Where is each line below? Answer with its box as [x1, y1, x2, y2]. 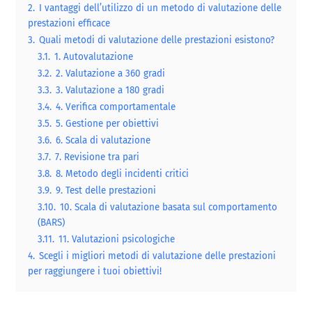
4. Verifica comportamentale [56, 100, 176, 113]
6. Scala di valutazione [56, 134, 151, 146]
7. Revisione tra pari [55, 150, 140, 163]
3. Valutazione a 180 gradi [56, 84, 165, 96]
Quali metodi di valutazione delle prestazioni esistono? [39, 33, 275, 46]
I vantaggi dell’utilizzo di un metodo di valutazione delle [39, 1, 282, 14]
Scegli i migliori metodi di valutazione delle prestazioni [39, 249, 276, 262]
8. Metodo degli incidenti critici [56, 167, 189, 180]
